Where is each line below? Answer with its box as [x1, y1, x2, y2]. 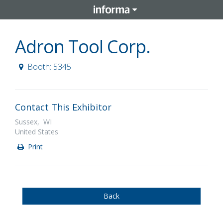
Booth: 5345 [27, 61, 71, 72]
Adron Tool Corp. [15, 34, 150, 59]
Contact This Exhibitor [15, 101, 111, 113]
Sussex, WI [15, 117, 52, 126]
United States [15, 127, 58, 136]
